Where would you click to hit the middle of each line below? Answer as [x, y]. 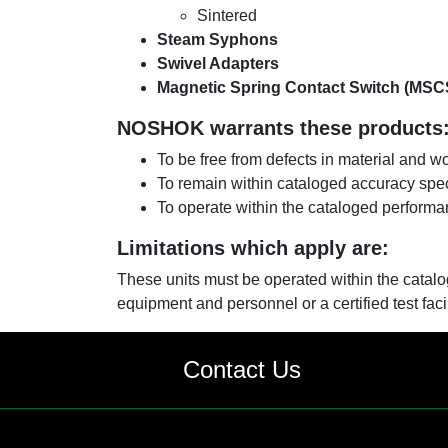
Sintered [227, 15]
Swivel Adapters [218, 63]
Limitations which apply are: [253, 248]
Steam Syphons [217, 39]
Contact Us [242, 369]
